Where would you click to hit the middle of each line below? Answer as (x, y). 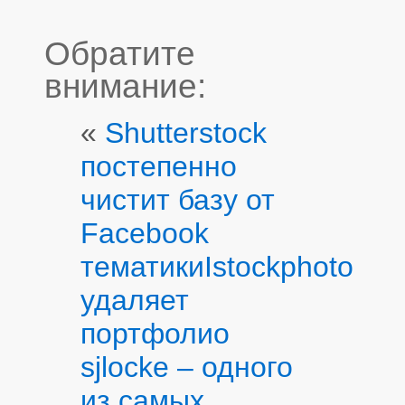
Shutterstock (186, 132)
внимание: (125, 87)
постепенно (159, 166)
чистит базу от (178, 199)
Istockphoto (279, 266)
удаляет (135, 300)
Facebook (145, 233)
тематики (142, 266)
